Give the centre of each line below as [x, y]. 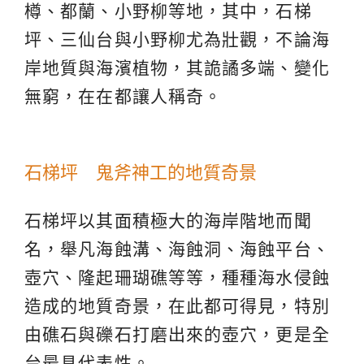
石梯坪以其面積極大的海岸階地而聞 [168, 220]
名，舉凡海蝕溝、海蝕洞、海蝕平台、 [177, 249]
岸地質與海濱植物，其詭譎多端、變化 [177, 67]
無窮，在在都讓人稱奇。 [123, 96]
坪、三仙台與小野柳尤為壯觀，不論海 [177, 39]
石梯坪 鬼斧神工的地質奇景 [141, 172]
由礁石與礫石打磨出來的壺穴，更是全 [177, 334]
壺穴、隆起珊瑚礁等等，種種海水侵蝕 [177, 277]
